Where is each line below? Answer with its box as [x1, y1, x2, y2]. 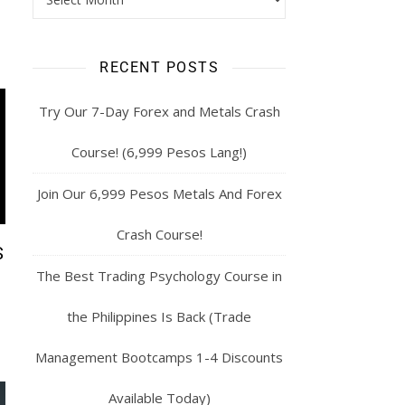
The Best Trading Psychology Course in [36, 267, 282, 285]
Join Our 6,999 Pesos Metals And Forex [36, 184, 282, 202]
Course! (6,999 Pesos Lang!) [71, 143, 247, 161]
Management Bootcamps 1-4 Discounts [35, 348, 283, 366]
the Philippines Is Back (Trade [67, 307, 251, 325]
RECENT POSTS [99, 59, 219, 76]
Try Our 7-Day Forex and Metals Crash [38, 102, 280, 120]
